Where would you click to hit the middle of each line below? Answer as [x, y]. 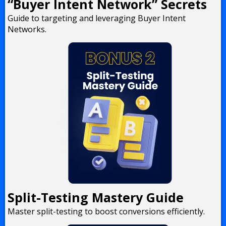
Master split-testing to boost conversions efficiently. [106, 211]
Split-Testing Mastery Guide [96, 197]
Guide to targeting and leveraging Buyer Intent [97, 18]
